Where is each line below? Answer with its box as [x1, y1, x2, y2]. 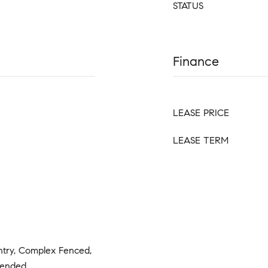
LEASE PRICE [173, 107, 229, 118]
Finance [173, 53, 219, 69]
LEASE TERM [173, 135, 229, 146]
